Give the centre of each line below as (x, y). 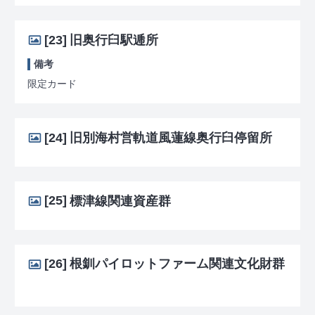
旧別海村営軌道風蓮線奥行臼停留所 (171, 137)
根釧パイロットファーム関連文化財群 (177, 264)
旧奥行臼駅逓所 (114, 40)
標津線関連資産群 (120, 201)
